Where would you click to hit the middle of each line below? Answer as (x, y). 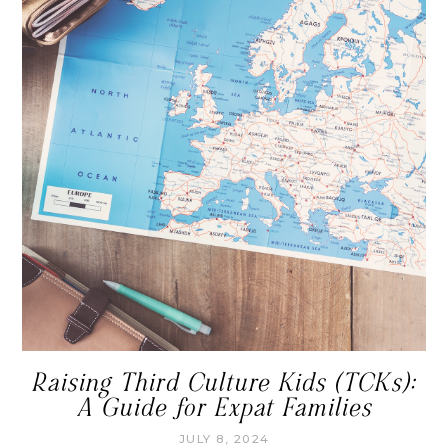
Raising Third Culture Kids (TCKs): (224, 382)
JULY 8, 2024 (224, 438)
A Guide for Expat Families (224, 407)
